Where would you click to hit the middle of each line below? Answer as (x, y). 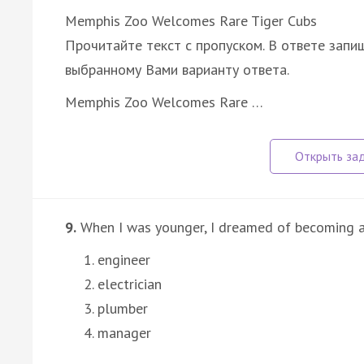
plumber (123, 308)
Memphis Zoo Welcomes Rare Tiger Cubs (191, 20)
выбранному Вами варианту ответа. (177, 69)
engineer (124, 259)
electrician (130, 284)
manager (124, 332)
